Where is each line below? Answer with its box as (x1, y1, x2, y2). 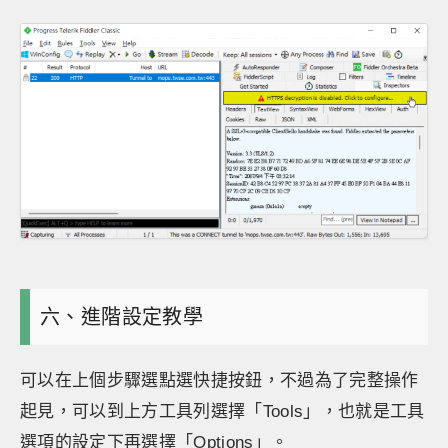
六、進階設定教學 (40, 306, 204, 328)
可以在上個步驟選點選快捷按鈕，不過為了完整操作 (20, 371, 419, 390)
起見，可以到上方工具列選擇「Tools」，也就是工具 (20, 402, 425, 421)
